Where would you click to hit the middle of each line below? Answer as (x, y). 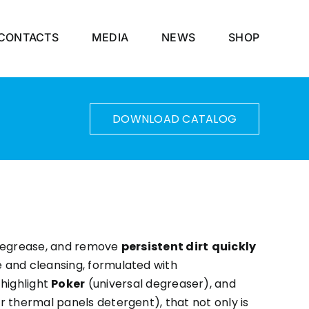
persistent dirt (165, 247)
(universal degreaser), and (160, 284)
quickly (234, 247)
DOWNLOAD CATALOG (175, 119)
